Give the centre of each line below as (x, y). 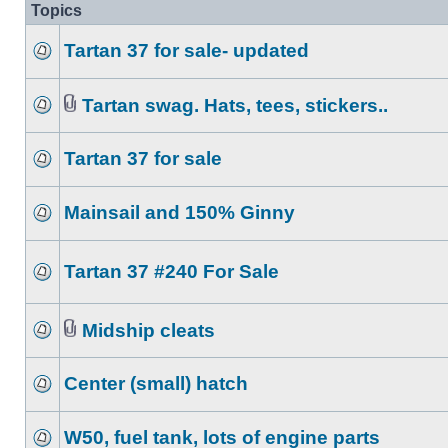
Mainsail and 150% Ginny (179, 212)
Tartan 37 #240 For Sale (171, 271)
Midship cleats (148, 330)
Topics (56, 10)
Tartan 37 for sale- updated (186, 50)
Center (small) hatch (156, 383)
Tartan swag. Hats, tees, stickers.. (235, 105)
